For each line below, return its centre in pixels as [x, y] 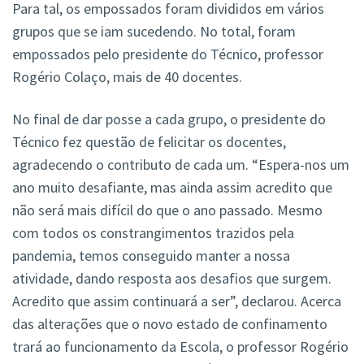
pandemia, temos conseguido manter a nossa [151, 256]
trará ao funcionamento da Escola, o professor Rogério [180, 347]
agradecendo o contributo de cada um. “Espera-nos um [181, 165]
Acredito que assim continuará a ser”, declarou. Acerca [177, 301]
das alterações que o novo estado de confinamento [170, 324]
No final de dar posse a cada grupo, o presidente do [169, 119]
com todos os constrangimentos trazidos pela [153, 233]
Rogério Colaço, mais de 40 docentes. [127, 77]
